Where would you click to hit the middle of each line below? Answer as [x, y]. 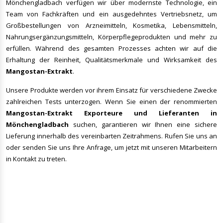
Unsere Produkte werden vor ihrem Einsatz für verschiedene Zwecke [111, 90]
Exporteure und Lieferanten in [151, 113]
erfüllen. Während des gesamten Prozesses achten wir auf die [111, 49]
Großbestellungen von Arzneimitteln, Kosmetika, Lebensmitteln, [111, 26]
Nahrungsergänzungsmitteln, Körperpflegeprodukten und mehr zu [111, 37]
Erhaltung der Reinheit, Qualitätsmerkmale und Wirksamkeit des [111, 60]
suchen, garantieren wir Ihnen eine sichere [143, 125]
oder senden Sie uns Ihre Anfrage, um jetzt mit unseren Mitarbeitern [111, 148]
